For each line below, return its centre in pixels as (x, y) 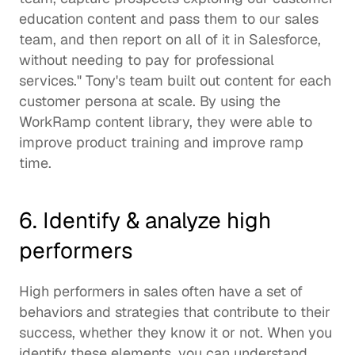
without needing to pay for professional (147, 59)
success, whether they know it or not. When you (176, 332)
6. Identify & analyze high (145, 220)
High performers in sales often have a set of (161, 291)
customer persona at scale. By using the (150, 101)
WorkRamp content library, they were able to (166, 121)
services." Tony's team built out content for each (175, 80)
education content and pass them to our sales (169, 18)
